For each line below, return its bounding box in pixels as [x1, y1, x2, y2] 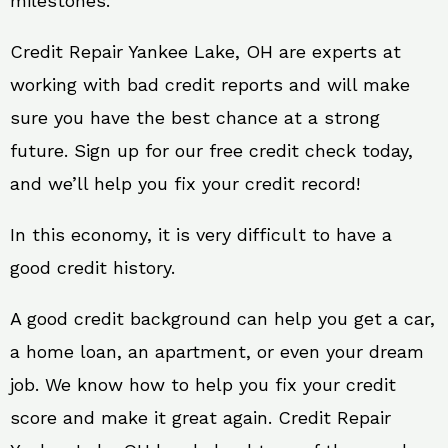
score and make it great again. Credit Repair [10, 407, 391, 428]
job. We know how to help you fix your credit [10, 374, 396, 395]
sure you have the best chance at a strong [10, 107, 380, 128]
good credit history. [10, 257, 175, 278]
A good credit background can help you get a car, [10, 308, 435, 329]
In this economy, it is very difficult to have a [10, 224, 392, 245]
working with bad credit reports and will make [10, 74, 410, 95]
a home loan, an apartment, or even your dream [10, 341, 424, 362]
